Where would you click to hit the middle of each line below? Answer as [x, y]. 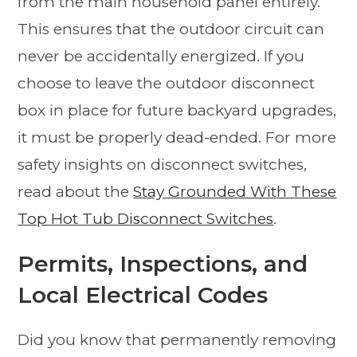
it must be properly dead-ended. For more [177, 137]
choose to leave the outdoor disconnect [167, 83]
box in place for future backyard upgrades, [177, 110]
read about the [76, 191]
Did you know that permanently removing [177, 339]
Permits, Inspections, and [163, 263]
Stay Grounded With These [235, 191]
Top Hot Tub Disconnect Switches [146, 218]
